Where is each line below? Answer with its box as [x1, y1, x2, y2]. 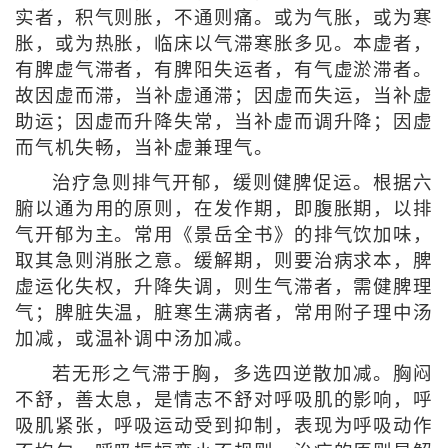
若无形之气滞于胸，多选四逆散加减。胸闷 [51, 364, 434, 385]
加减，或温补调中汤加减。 [14, 329, 254, 350]
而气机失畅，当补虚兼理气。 [14, 138, 274, 159]
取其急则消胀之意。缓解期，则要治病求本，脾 [14, 251, 434, 272]
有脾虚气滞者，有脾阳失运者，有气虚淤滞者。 [14, 60, 434, 81]
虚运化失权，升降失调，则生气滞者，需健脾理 [14, 277, 434, 298]
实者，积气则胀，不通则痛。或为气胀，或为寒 [14, 8, 434, 29]
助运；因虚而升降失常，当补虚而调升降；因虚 [14, 112, 434, 133]
